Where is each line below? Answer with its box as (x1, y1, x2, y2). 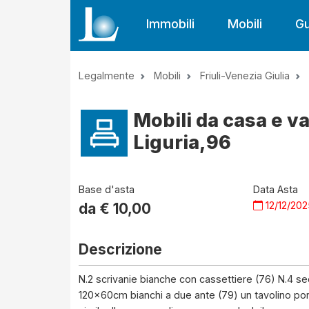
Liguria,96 (133, 131, 231, 154)
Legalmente (79, 70, 134, 81)
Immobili (146, 17, 195, 31)
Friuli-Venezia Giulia (200, 70, 290, 81)
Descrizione (79, 241, 162, 258)
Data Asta (253, 183, 299, 195)
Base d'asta (79, 183, 134, 195)
